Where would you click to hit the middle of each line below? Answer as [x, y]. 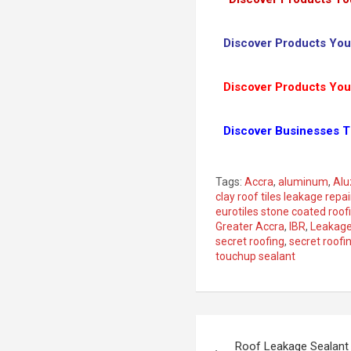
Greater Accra [250, 226]
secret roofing [250, 241]
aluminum [304, 181]
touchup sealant [256, 256]
